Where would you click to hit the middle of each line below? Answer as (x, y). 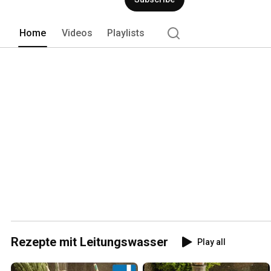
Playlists (126, 33)
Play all (211, 242)
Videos (77, 33)
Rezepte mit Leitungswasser (90, 242)
